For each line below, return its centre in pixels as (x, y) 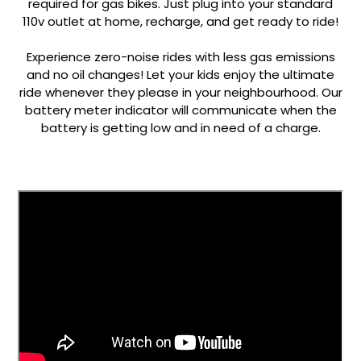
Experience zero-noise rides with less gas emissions (180, 56)
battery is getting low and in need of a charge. (180, 127)
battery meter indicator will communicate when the (180, 110)
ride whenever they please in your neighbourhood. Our (180, 92)
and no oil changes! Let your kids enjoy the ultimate (180, 74)
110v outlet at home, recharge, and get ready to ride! (180, 21)
